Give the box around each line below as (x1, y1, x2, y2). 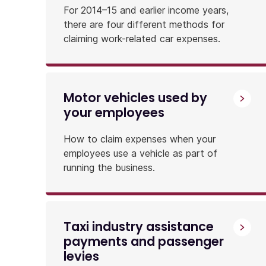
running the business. (64, 161, 155, 173)
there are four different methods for (64, 18, 224, 30)
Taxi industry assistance (64, 217, 214, 235)
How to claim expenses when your (64, 132, 216, 145)
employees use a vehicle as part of (64, 147, 217, 159)
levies (64, 247, 99, 265)
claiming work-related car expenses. (64, 32, 220, 45)
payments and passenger (64, 232, 224, 250)
